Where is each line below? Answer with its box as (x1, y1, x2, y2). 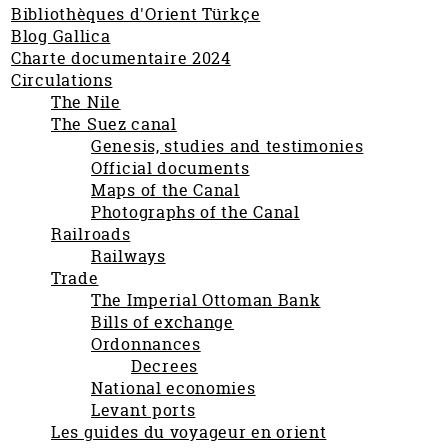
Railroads (51, 223, 131, 245)
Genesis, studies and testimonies (91, 135, 364, 157)
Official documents (91, 157, 250, 179)
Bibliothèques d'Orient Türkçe (11, 3, 261, 25)
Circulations (11, 69, 113, 91)
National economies (91, 377, 256, 399)
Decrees (131, 355, 198, 377)
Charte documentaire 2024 (11, 47, 231, 69)
